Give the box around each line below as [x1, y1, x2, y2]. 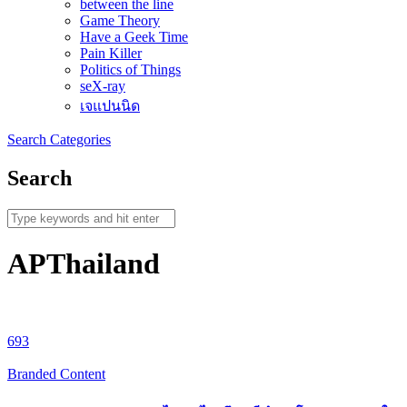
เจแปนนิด [80, 98, 140, 114]
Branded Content [7, 365, 105, 382]
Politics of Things [80, 62, 181, 77]
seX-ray [80, 78, 125, 94]
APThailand [7, 247, 160, 281]
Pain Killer [80, 45, 142, 61]
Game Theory [80, 13, 160, 28]
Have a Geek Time [80, 29, 188, 45]
